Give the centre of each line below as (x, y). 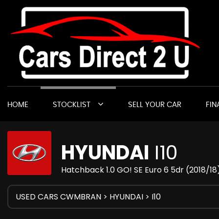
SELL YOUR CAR (155, 105)
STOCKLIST (72, 105)
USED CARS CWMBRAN (58, 197)
